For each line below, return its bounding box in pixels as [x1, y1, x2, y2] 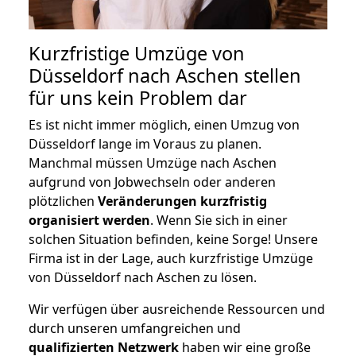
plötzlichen [29, 192, 98, 210]
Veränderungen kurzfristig [98, 192, 267, 210]
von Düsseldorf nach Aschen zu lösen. [29, 268, 257, 286]
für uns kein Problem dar [29, 84, 247, 110]
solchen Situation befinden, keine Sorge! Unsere [29, 230, 318, 248]
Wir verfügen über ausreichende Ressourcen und [29, 300, 325, 318]
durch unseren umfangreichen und [29, 319, 241, 337]
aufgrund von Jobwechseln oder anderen [29, 172, 276, 191]
